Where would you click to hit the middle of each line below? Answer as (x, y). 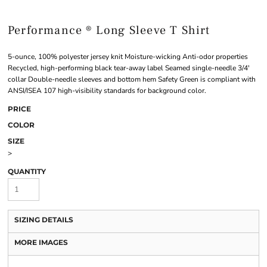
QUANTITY (27, 172)
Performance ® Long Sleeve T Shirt (109, 31)
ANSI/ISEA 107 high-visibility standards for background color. (107, 91)
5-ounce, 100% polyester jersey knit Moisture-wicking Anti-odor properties (128, 57)
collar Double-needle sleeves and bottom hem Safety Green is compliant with (132, 80)
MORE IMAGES (41, 243)
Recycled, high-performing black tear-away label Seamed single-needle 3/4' (129, 68)
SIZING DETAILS (44, 220)
